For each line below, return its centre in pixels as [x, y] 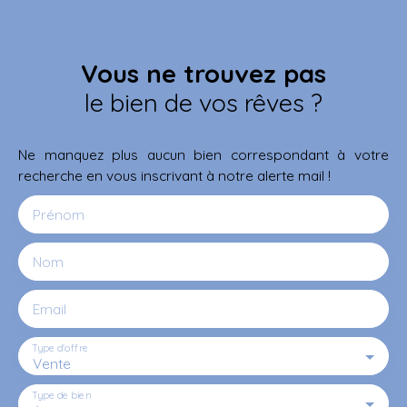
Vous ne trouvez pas [203, 73]
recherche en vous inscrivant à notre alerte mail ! [174, 175]
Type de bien [61, 395]
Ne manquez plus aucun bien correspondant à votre [203, 154]
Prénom [59, 214]
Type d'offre [60, 347]
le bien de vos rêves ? [203, 102]
